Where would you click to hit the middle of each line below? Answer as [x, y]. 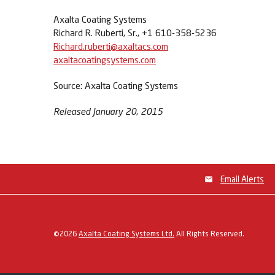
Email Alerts [242, 179]
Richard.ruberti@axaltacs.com [111, 46]
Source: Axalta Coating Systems [116, 85]
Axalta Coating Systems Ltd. [126, 234]
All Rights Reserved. [209, 234]
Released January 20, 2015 [108, 111]
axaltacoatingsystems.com [105, 60]
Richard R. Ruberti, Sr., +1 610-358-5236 [135, 33]
